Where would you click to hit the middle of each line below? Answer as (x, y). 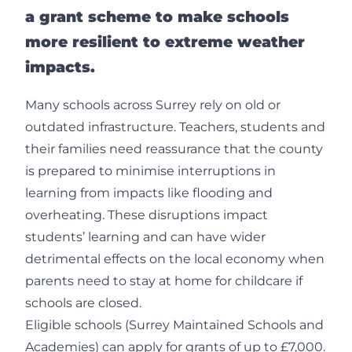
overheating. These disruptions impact (147, 215)
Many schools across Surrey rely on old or (153, 105)
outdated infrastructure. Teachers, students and (175, 127)
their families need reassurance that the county (174, 149)
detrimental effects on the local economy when (175, 259)
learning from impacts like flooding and (149, 193)
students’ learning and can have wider (145, 237)
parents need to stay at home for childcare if (164, 281)
